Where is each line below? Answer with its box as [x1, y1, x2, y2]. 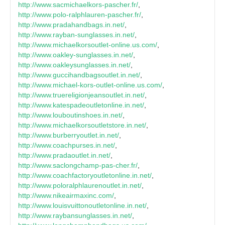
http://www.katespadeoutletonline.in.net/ [18, 101, 144, 109]
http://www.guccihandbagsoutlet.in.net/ [18, 71, 140, 79]
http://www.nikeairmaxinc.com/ [18, 191, 114, 200]
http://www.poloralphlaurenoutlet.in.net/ [18, 181, 142, 190]
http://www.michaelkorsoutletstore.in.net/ [18, 121, 146, 130]
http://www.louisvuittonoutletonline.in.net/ [18, 201, 147, 210]
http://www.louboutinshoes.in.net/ [18, 111, 123, 120]
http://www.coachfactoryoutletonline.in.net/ [18, 171, 152, 180]
